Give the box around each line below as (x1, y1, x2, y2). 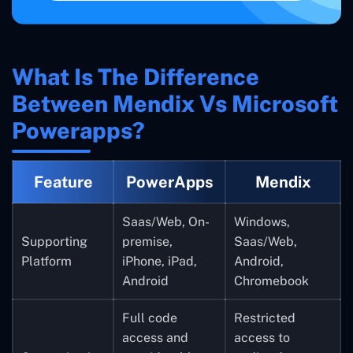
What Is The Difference (12, 63, 259, 90)
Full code (122, 310, 177, 325)
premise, (122, 233, 173, 249)
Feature (33, 172, 93, 191)
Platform (21, 253, 72, 269)
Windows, (234, 214, 290, 229)
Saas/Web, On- (122, 214, 210, 229)
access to (234, 329, 290, 345)
